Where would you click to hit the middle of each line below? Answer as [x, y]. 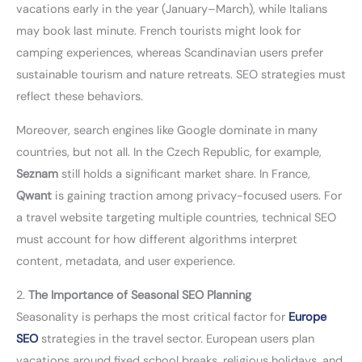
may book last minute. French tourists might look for [158, 32]
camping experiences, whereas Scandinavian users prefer [170, 53]
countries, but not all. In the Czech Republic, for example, [169, 152]
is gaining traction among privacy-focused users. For [197, 196]
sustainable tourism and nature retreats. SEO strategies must [181, 75]
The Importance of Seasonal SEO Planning [140, 295]
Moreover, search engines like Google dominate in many [167, 130]
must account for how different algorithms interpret [157, 239]
